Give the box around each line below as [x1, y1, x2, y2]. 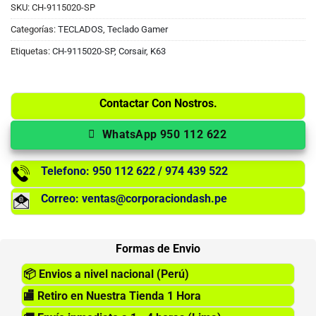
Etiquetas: [11, 46, 52, 57]
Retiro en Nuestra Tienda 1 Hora [35, 288, 201, 303]
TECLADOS [58, 24, 103, 35]
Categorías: [11, 24, 58, 35]
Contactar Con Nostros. [99, 96, 217, 110]
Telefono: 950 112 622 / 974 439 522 [41, 164, 228, 178]
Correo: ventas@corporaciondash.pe [41, 192, 227, 206]
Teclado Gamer [107, 24, 168, 35]
